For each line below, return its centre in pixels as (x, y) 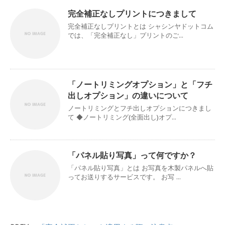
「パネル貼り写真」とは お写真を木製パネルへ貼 (141, 168)
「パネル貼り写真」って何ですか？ (132, 155)
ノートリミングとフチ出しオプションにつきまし (140, 108)
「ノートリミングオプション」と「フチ (140, 84)
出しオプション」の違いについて (128, 95)
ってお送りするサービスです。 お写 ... (124, 177)
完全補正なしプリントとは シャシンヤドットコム (141, 26)
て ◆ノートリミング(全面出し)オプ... (122, 117)
